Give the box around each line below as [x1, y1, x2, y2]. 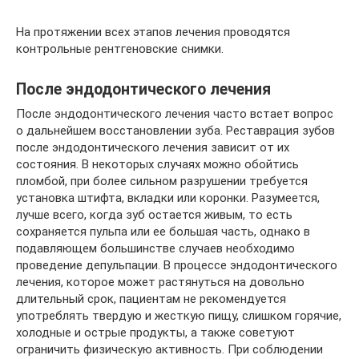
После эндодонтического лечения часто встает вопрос [16, 107, 333, 121]
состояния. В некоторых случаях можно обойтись [16, 157, 299, 171]
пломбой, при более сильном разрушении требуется [16, 174, 308, 188]
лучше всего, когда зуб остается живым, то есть [16, 208, 292, 222]
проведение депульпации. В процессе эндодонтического [16, 258, 337, 272]
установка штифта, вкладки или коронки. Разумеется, [16, 191, 320, 205]
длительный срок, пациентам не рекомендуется [16, 292, 286, 306]
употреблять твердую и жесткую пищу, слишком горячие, [16, 309, 341, 323]
